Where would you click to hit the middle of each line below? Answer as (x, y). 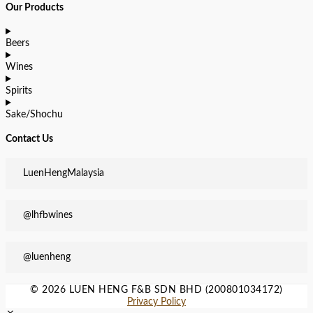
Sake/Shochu (34, 115)
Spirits (19, 91)
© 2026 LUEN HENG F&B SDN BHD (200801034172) (156, 290)
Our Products (35, 8)
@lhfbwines (48, 215)
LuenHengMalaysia (64, 173)
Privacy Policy (156, 301)
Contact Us (29, 139)
